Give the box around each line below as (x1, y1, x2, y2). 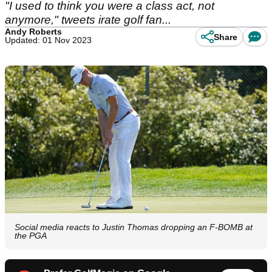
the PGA (15, 231, 47, 241)
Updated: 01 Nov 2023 (5, 35, 92, 45)
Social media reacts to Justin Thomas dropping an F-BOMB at (15, 222, 253, 233)
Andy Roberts (5, 27, 62, 36)
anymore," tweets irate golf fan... (5, 13, 171, 26)
